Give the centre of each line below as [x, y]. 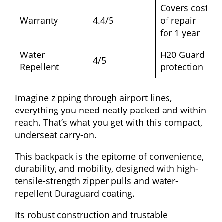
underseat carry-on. [56, 135]
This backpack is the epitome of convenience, [109, 156]
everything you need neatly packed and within [111, 110]
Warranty [39, 21]
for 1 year [180, 33]
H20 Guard [182, 55]
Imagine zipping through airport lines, [93, 98]
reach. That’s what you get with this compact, [109, 123]
